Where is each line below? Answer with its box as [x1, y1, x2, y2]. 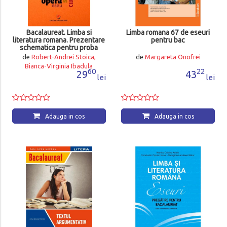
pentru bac [151, 35, 185, 44]
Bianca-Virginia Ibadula [25, 62, 93, 69]
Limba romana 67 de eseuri [126, 28, 210, 36]
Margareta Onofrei [144, 53, 201, 60]
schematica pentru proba [20, 43, 98, 52]
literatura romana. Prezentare [13, 35, 105, 44]
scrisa [50, 51, 68, 59]
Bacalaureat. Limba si [26, 28, 92, 36]
